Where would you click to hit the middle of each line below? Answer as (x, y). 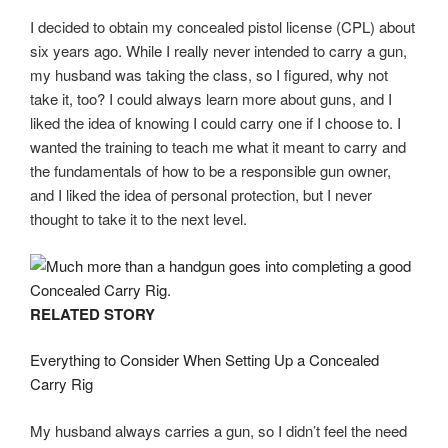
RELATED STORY (92, 313)
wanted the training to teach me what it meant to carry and (218, 147)
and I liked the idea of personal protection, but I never (201, 195)
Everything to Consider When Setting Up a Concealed (204, 360)
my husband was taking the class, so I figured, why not (209, 75)
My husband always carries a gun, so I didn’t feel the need (218, 430)
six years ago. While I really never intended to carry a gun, (218, 51)
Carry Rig (61, 384)
